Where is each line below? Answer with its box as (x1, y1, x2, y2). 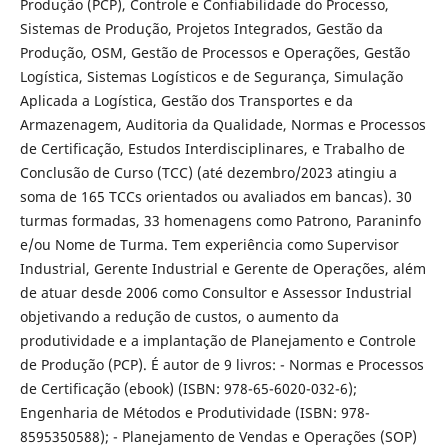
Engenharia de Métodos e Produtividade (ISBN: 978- (19, 402, 370, 422)
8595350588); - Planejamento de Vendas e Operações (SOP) (19, 426, 417, 446)
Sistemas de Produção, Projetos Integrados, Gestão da (19, 18, 383, 38)
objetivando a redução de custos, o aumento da (19, 306, 339, 326)
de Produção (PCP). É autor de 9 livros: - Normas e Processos (19, 354, 424, 374)
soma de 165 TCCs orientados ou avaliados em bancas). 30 (19, 186, 412, 206)
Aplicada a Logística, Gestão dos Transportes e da (19, 90, 353, 110)
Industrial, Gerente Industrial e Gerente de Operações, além (19, 258, 426, 278)
